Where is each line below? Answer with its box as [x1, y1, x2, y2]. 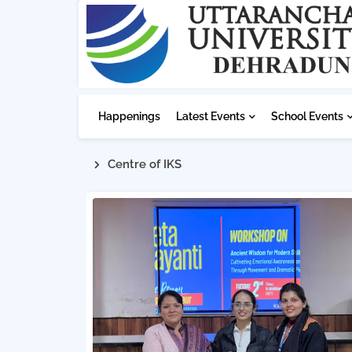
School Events [270, 110, 343, 123]
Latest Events [175, 110, 245, 123]
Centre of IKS [107, 157, 181, 171]
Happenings [97, 110, 160, 123]
